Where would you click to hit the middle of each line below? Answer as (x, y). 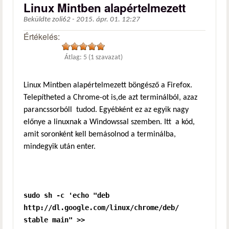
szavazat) (109, 58)
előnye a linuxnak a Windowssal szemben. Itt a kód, (109, 122)
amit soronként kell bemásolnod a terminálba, (100, 135)
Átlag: (74, 58)
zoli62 (61, 20)
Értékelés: (43, 37)
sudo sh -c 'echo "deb (66, 196)
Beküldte (38, 20)
